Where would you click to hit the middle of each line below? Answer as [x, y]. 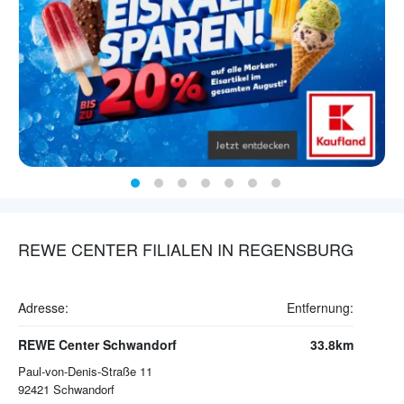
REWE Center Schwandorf [97, 345]
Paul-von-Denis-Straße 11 [85, 372]
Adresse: [43, 308]
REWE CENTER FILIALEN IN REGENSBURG [186, 249]
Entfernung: [320, 308]
